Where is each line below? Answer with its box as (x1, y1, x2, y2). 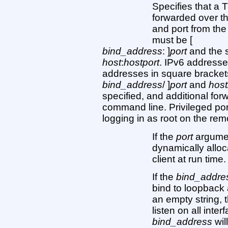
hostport (123, 57, 159, 68)
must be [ (152, 35, 193, 46)
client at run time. (152, 153, 226, 164)
